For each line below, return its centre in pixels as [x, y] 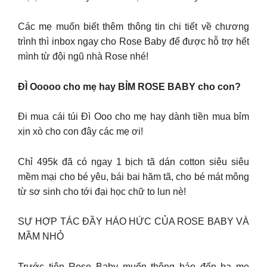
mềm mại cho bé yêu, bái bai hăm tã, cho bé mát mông [133, 176]
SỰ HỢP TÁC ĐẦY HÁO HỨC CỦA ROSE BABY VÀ [133, 222]
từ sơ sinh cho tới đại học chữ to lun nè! [102, 191]
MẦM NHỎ [41, 237]
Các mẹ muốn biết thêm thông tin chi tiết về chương [133, 27]
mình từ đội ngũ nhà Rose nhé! [83, 57]
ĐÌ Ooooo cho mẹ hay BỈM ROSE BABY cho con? [129, 86]
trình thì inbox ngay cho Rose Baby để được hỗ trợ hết [133, 42]
